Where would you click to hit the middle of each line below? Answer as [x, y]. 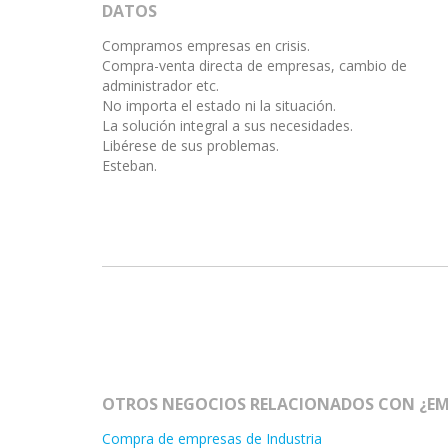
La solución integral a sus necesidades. [227, 125]
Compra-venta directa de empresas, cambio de [254, 65]
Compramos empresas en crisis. [206, 45]
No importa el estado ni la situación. [219, 105]
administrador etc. [160, 85]
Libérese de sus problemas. [190, 145]
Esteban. [129, 165]
